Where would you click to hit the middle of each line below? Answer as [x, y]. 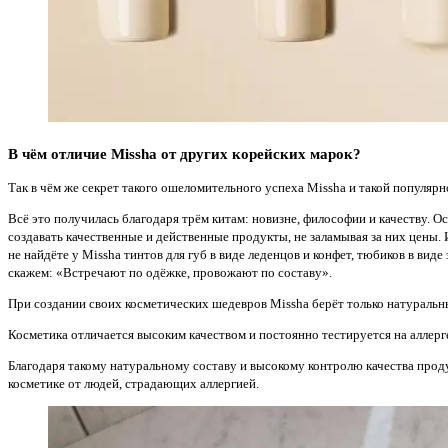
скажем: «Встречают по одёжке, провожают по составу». [171, 272]
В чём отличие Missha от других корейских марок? [184, 153]
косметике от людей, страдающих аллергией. [135, 383]
